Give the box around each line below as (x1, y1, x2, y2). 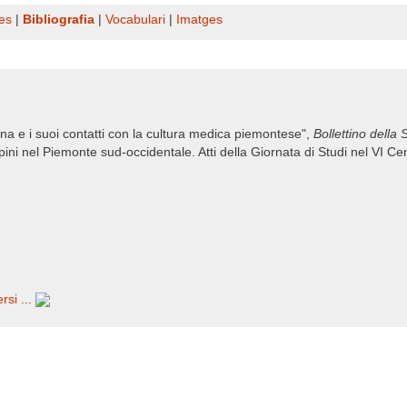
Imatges (176, 13, 223, 26)
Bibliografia (23, 13, 94, 26)
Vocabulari (105, 13, 165, 26)
